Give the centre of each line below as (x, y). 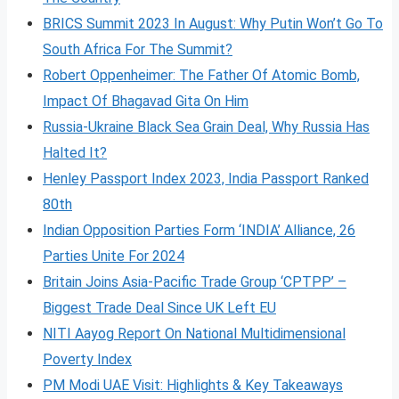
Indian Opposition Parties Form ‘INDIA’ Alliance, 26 (199, 230)
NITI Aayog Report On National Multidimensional (194, 333)
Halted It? (75, 152)
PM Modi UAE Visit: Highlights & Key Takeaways (193, 385)
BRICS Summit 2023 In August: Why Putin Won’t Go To (213, 23)
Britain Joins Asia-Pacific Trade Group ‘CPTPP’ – (195, 281)
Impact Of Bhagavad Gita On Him (146, 101)
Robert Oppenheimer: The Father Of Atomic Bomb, (201, 75)
